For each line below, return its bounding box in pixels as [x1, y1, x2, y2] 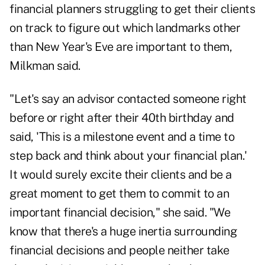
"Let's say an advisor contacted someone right [9, 92, 247, 106]
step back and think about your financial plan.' [9, 148, 247, 163]
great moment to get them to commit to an [9, 186, 229, 201]
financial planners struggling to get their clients [9, 2, 255, 17]
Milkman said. [9, 59, 80, 73]
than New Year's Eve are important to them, [9, 40, 232, 54]
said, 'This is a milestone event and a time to [9, 130, 234, 144]
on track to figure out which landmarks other [9, 21, 240, 35]
